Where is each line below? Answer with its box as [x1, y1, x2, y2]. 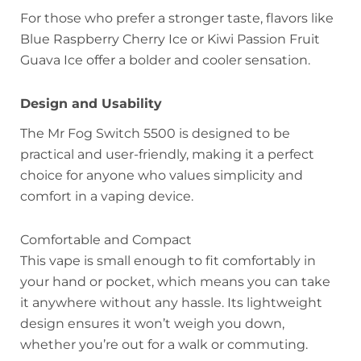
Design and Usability [20, 95, 162, 111]
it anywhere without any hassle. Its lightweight [20, 294, 322, 310]
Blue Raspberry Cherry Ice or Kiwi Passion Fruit [20, 31, 320, 47]
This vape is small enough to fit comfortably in [20, 252, 316, 268]
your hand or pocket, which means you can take [20, 273, 330, 289]
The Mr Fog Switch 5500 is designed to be [20, 125, 290, 141]
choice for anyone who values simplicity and [20, 167, 303, 183]
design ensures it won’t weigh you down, [20, 315, 284, 331]
